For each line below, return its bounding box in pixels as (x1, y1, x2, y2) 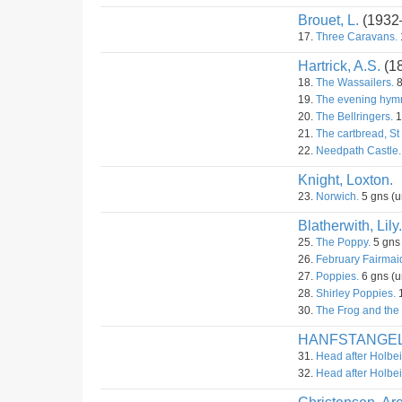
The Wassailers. (316, 76, 394, 89)
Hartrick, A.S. (298, 58, 380, 74)
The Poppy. (316, 236, 371, 249)
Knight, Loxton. (298, 172, 393, 188)
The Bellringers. (316, 110, 393, 123)
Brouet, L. (298, 13, 359, 28)
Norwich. (316, 190, 359, 203)
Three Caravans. (316, 31, 398, 43)
